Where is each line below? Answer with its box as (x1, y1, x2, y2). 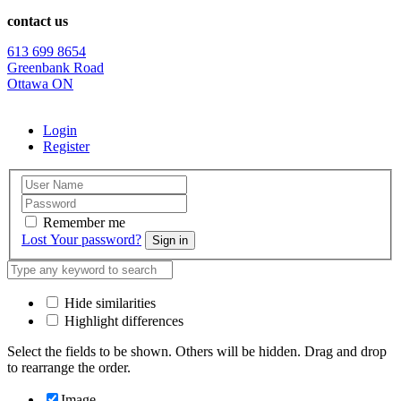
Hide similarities (61, 295, 156, 311)
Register (43, 138, 90, 154)
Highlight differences (61, 313, 183, 329)
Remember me (43, 215, 125, 231)
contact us (7, 13, 68, 29)
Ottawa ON (7, 75, 73, 91)
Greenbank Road (7, 59, 104, 75)
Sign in (152, 234, 188, 248)
